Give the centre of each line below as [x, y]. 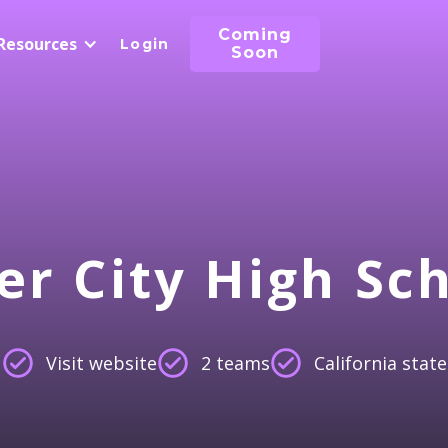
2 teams [235, 362]
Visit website [101, 362]
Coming [254, 34]
